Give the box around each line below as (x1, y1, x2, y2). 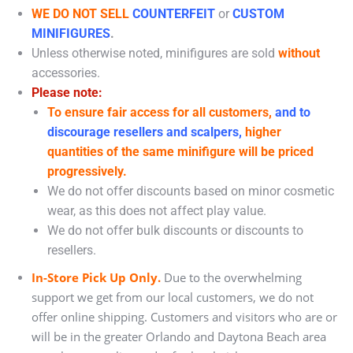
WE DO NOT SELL (32, 6, 129, 21)
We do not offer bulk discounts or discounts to (47, 222, 303, 238)
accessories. (32, 65, 100, 80)
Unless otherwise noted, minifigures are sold (32, 45, 278, 61)
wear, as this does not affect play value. (47, 203, 266, 218)
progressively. (47, 163, 127, 179)
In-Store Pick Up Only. (32, 269, 161, 285)
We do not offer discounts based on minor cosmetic (47, 183, 334, 199)
